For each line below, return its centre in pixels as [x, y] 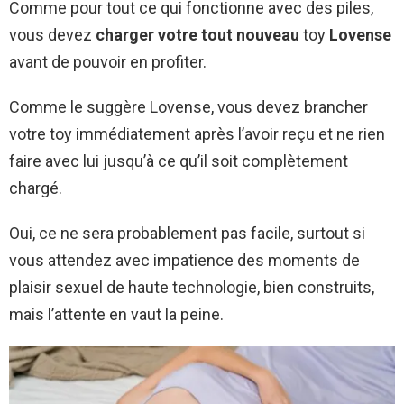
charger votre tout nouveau [197, 35]
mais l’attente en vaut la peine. [116, 315]
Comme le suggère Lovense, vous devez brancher [188, 107]
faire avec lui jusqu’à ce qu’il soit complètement [179, 161]
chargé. [36, 188]
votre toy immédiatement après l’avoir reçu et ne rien [197, 134]
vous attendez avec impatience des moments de [184, 261]
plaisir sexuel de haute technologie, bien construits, [192, 288]
